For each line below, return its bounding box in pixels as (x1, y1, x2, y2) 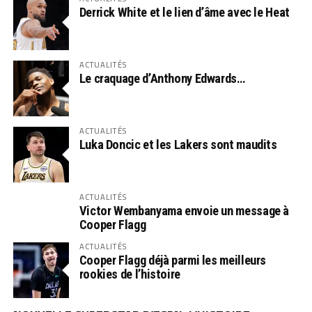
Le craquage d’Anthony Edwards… (79, 70, 245, 86)
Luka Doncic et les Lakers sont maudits (79, 136, 277, 152)
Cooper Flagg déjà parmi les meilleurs (79, 252, 267, 267)
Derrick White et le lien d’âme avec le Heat (79, 4, 290, 19)
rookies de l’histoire (79, 266, 180, 281)
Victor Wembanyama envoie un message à (79, 203, 290, 218)
